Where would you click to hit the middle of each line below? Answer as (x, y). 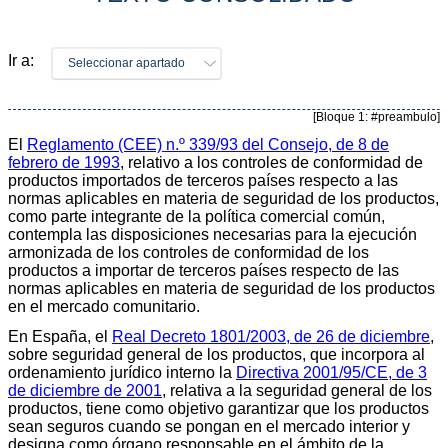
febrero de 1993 (64, 162)
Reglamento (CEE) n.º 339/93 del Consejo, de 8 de (208, 144)
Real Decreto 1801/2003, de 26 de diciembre (271, 336)
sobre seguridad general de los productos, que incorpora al (216, 354)
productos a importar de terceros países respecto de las (203, 270)
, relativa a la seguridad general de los (297, 390)
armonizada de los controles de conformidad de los (188, 252)
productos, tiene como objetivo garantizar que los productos (218, 408)
